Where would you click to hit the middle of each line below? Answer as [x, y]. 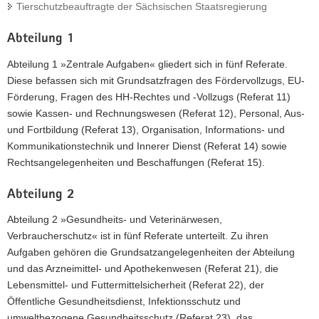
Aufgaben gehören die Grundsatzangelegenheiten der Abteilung [151, 252]
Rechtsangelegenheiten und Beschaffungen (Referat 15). [136, 162]
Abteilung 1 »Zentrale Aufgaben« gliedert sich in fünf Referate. [147, 64]
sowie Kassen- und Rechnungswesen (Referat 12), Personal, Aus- [156, 113]
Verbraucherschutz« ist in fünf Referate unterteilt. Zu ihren [138, 236]
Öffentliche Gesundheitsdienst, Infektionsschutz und [124, 302]
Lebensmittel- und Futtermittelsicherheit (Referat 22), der [136, 285]
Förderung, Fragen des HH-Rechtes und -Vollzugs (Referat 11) [149, 96]
